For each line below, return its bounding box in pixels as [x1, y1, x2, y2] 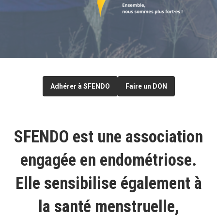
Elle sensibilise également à [15, 173, 202, 193]
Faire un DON [125, 82, 167, 90]
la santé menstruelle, [38, 196, 179, 216]
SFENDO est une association [14, 126, 203, 146]
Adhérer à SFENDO [50, 82, 110, 90]
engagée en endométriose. [20, 150, 197, 170]
